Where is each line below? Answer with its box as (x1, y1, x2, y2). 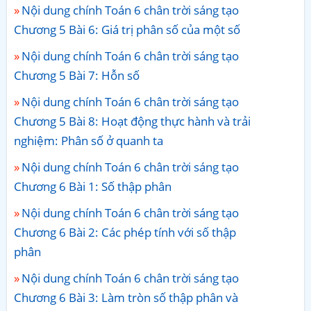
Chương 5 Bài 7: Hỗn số (14, 67, 140, 83)
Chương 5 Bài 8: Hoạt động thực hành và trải (14, 112, 251, 129)
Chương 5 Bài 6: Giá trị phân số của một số (14, 21, 240, 37)
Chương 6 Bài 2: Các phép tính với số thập (14, 224, 236, 240)
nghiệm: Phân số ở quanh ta (14, 132, 163, 149)
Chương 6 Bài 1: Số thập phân (14, 178, 171, 194)
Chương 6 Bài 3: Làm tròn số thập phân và (14, 289, 238, 305)
